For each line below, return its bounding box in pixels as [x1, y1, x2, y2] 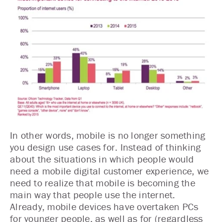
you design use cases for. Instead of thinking [10, 141, 201, 153]
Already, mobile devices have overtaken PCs [10, 200, 199, 213]
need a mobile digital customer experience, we [10, 165, 209, 177]
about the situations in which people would [10, 153, 194, 165]
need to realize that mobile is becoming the [10, 176, 195, 189]
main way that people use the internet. [10, 188, 175, 201]
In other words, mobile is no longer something [10, 129, 206, 141]
